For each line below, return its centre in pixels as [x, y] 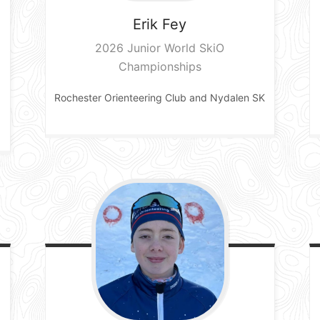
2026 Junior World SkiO [160, 47]
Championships [160, 66]
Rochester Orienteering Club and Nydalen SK [160, 97]
